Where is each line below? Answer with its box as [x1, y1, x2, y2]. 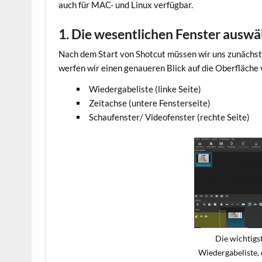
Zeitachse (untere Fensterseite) [88, 97, 211, 108]
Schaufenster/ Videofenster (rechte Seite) [88, 111, 250, 122]
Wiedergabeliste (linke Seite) [88, 83, 201, 94]
